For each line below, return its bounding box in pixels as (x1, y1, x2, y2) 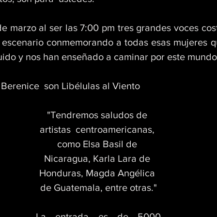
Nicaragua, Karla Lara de (44, 153, 153, 164)
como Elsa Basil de (57, 139, 139, 149)
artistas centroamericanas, (40, 124, 157, 135)
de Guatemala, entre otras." (40, 182, 157, 193)
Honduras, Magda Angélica (39, 168, 157, 178)
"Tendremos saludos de (47, 109, 150, 120)
